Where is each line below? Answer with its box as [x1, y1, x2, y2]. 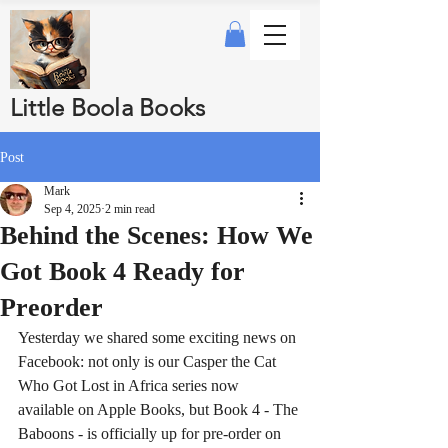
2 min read [105, 202, 155, 217]
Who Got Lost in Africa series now [18, 377, 243, 395]
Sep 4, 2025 [44, 202, 101, 217]
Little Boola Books [10, 93, 206, 123]
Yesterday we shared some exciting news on [18, 329, 300, 347]
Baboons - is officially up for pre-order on [18, 425, 285, 443]
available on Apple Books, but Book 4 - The [18, 401, 302, 419]
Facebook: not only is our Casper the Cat [18, 353, 280, 371]
